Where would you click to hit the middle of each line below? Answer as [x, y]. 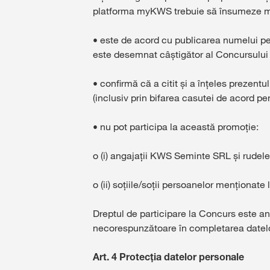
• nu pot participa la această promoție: [176, 127]
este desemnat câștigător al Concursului [181, 54]
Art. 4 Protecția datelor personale [168, 257]
